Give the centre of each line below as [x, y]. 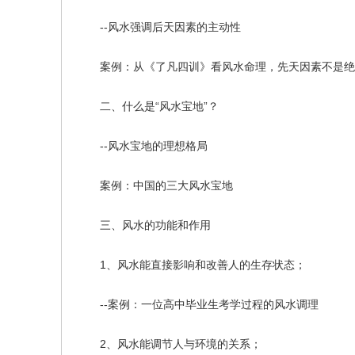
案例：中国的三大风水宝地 [155, 185]
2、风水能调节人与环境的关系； [170, 344]
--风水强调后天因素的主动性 [159, 27]
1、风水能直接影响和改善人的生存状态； [192, 265]
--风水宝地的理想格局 [143, 146]
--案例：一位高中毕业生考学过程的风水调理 [198, 304]
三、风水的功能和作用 [144, 225]
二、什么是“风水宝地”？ [148, 106]
